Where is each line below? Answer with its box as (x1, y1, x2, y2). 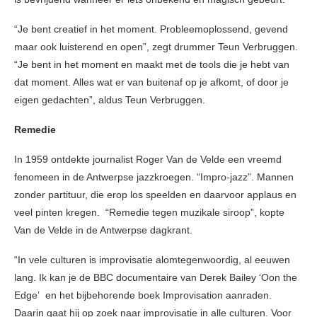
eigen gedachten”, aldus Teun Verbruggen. (14, 94, 205, 106)
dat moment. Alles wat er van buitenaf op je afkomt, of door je (14, 76, 289, 88)
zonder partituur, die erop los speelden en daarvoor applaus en (14, 189, 296, 201)
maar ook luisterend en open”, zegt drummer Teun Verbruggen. (14, 41, 301, 53)
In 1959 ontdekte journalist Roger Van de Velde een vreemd (14, 154, 282, 166)
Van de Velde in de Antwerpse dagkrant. (14, 224, 192, 236)
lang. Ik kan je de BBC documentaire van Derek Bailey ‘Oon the (14, 272, 297, 284)
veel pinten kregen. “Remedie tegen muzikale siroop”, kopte (14, 207, 284, 219)
